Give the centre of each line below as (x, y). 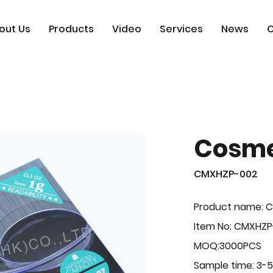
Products (71, 29)
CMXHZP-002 (226, 174)
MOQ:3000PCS (228, 246)
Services (181, 29)
